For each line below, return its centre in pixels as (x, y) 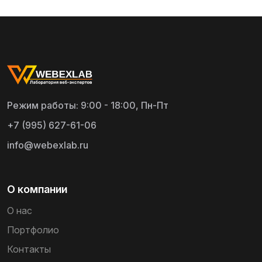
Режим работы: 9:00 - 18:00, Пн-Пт (88, 105)
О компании (37, 189)
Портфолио (33, 230)
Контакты (29, 249)
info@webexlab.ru (48, 145)
